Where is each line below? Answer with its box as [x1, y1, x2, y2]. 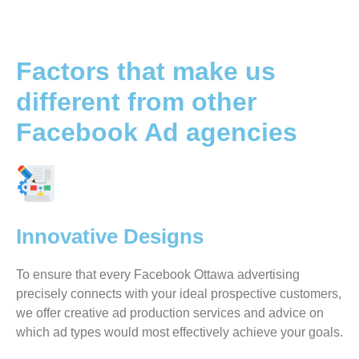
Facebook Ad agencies [16, 118, 297, 147]
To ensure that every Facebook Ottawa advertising [16, 268, 300, 281]
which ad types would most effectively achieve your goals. [16, 325, 343, 339]
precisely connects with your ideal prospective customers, [16, 287, 341, 301]
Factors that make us [16, 57, 276, 86]
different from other [16, 87, 256, 116]
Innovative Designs [16, 224, 204, 248]
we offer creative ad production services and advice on [16, 306, 324, 320]
